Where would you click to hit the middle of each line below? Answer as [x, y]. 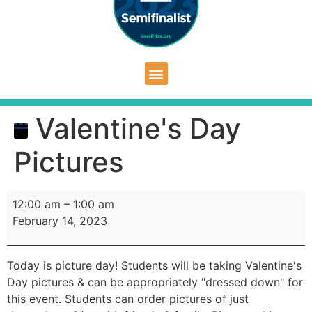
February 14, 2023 [60, 221]
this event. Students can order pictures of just [128, 298]
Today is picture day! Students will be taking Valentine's [154, 265]
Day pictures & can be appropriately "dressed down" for [155, 282]
